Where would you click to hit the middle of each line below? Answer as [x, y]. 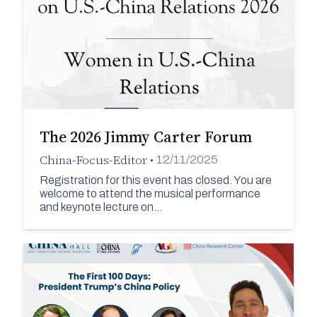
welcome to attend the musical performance [150, 193]
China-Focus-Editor [93, 160]
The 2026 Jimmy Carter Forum [145, 136]
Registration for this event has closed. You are [155, 180]
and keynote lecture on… [100, 207]
